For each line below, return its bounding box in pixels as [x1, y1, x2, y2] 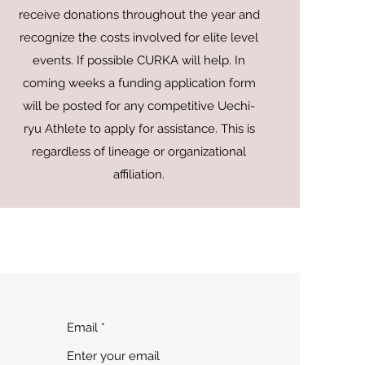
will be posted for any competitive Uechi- [23, 99, 256, 113]
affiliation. [113, 167, 165, 182]
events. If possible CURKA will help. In [33, 53, 246, 68]
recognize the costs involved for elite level [20, 30, 259, 45]
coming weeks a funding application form [22, 76, 256, 90]
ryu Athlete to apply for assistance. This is [23, 121, 255, 136]
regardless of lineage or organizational [32, 144, 247, 159]
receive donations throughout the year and [18, 7, 260, 22]
